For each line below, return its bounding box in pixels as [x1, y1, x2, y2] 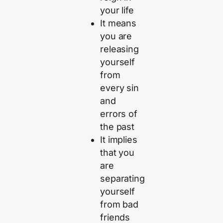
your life [100, 5, 134, 16]
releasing [100, 44, 139, 55]
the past [100, 121, 134, 132]
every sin [100, 83, 139, 94]
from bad [100, 199, 138, 210]
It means [100, 18, 136, 29]
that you [100, 147, 134, 158]
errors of [100, 109, 137, 119]
